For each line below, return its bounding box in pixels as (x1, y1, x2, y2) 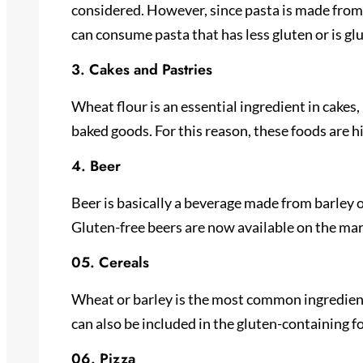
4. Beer (71, 155, 121, 177)
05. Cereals (71, 251, 149, 273)
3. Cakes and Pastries (71, 58, 212, 80)
